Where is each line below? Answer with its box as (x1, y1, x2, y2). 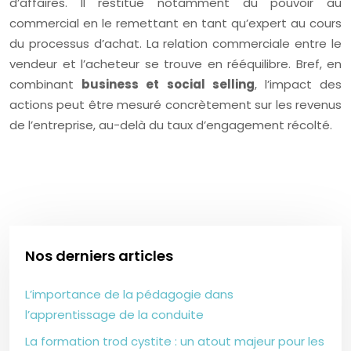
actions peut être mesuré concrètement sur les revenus (9, 96, 342, 113)
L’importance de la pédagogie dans (25, 286, 233, 303)
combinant (9, 75, 82, 92)
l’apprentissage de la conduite (25, 306, 204, 324)
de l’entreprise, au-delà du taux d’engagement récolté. (9, 116, 332, 133)
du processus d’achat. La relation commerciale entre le (9, 34, 342, 52)
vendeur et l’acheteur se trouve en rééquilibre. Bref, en (9, 55, 342, 72)
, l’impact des (254, 75, 342, 92)
